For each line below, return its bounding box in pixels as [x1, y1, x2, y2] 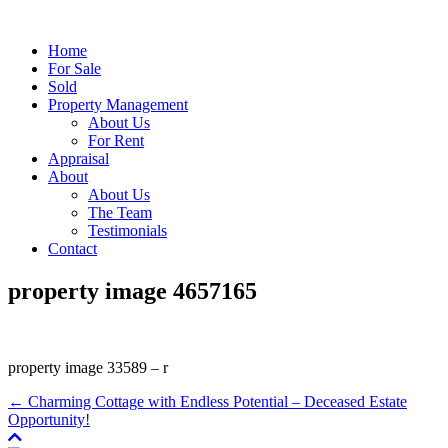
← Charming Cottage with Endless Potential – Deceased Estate [8, 392, 407, 410]
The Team [88, 204, 152, 221]
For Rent [88, 132, 144, 149]
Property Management [48, 96, 188, 113]
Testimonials [88, 222, 167, 239]
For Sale [48, 60, 101, 77]
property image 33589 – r [8, 358, 168, 376]
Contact [48, 240, 97, 257]
